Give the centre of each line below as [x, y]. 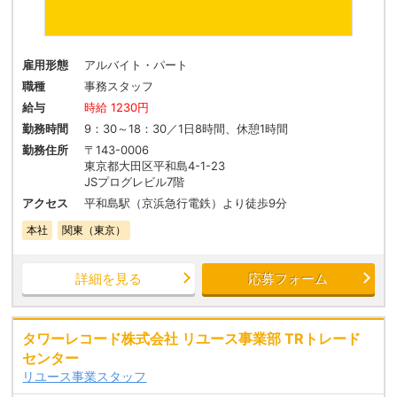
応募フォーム [288, 279]
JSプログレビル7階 [135, 182]
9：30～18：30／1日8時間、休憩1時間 [187, 129]
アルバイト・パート [136, 65]
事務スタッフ [119, 86]
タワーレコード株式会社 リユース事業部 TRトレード [192, 339]
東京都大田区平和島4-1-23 [155, 166]
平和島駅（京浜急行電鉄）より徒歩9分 [186, 203]
